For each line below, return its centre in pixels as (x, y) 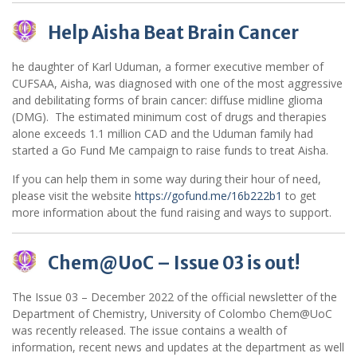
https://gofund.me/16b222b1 (207, 196)
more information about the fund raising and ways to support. (172, 213)
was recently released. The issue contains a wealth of (149, 331)
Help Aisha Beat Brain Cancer (173, 33)
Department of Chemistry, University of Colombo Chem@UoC (172, 314)
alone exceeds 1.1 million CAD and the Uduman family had (163, 134)
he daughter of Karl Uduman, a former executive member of (168, 67)
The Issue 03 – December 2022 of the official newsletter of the (175, 297)
